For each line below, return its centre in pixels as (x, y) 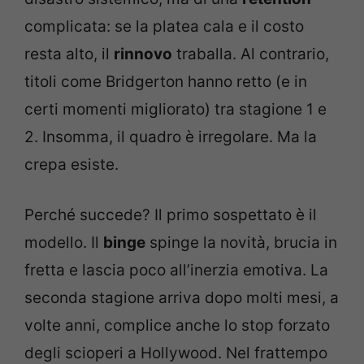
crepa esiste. (71, 164)
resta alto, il (69, 54)
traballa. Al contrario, (251, 54)
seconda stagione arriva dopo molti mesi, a (182, 298)
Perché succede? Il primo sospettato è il (171, 215)
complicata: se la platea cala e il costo (164, 26)
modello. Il (64, 243)
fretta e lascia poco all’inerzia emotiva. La (176, 270)
